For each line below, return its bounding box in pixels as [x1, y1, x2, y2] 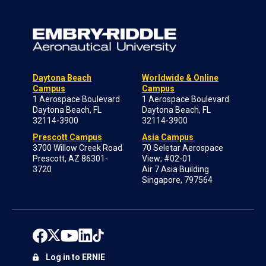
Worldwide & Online [142, 72, 218, 83]
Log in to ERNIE [46, 252, 105, 262]
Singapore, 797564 [142, 175, 214, 185]
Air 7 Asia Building [142, 164, 209, 174]
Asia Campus [142, 132, 194, 142]
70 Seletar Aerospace [142, 142, 223, 153]
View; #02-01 [142, 153, 192, 163]
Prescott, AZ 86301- [33, 153, 108, 163]
